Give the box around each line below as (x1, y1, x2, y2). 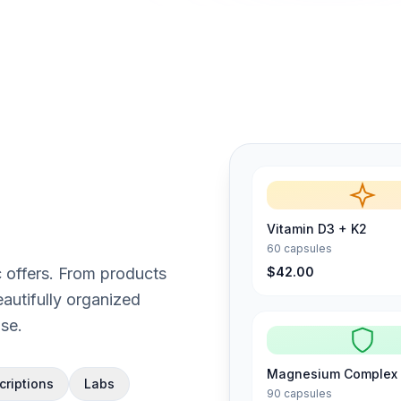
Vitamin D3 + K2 (267, 220, 367, 236)
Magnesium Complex (267, 365, 397, 381)
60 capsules (267, 241, 332, 255)
